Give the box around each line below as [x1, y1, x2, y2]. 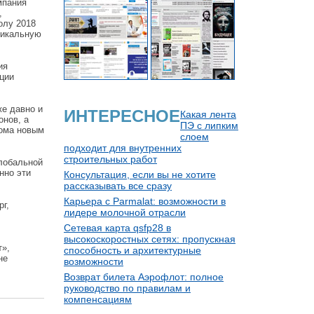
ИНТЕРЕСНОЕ [64, 107, 180, 125]
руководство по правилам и [64, 282, 191, 294]
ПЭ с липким [180, 120, 238, 131]
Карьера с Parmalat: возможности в [64, 196, 226, 207]
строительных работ [64, 153, 157, 165]
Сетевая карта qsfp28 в [64, 222, 171, 233]
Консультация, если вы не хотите [64, 169, 216, 180]
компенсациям [64, 294, 132, 305]
